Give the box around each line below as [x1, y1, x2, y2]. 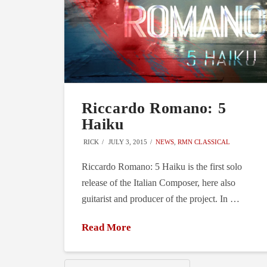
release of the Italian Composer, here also [81, 177, 235, 188]
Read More [81, 221, 131, 233]
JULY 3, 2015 [107, 138, 148, 145]
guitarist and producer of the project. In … [81, 193, 240, 204]
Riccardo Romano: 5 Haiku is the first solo [81, 161, 242, 172]
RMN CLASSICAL [178, 138, 230, 145]
